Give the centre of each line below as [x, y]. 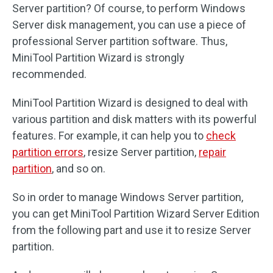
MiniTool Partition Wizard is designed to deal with [130, 103]
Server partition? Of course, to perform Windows [129, 8]
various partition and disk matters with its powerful [134, 119]
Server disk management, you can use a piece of [129, 25]
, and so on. [79, 168]
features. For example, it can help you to [109, 136]
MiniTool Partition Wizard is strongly [98, 58]
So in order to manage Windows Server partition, [128, 197]
